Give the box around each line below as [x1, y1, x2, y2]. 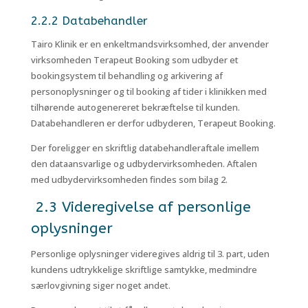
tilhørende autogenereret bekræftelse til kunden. [30, 101, 240, 113]
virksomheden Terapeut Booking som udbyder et [30, 54, 239, 66]
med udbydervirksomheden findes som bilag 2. [30, 173, 228, 186]
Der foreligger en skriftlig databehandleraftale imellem [30, 142, 259, 154]
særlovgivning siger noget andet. [30, 279, 170, 291]
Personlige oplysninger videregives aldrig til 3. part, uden [30, 247, 269, 260]
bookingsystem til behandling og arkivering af [30, 69, 223, 82]
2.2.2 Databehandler [30, 14, 148, 27]
